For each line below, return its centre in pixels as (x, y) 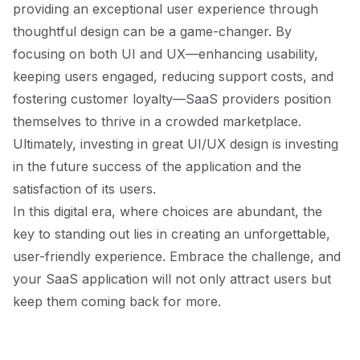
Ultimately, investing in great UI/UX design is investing (176, 144)
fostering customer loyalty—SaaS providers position (172, 99)
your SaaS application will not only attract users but (172, 279)
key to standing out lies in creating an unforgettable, (172, 234)
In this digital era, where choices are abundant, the (168, 211)
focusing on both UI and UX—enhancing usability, (166, 54)
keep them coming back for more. (117, 301)
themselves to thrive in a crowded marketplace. (157, 121)
